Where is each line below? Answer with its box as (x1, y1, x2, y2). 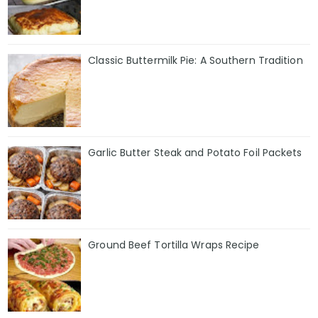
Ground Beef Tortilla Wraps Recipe (88, 237, 260, 252)
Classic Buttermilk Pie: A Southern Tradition (88, 53, 303, 68)
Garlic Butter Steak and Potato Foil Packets (88, 145, 302, 160)
